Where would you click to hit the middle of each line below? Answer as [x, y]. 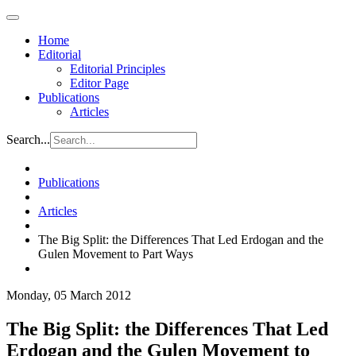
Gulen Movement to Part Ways [116, 254]
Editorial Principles [118, 69]
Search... [28, 139]
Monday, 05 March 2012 [69, 295]
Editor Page [99, 83]
